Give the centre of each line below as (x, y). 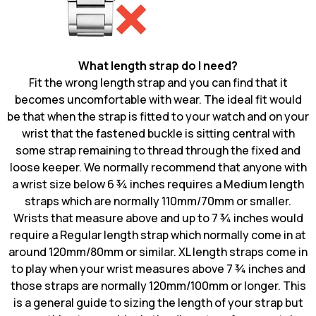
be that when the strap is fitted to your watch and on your (158, 116)
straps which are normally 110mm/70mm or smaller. (158, 201)
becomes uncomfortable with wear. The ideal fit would (158, 99)
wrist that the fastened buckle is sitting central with (158, 133)
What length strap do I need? (158, 66)
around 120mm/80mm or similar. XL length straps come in (158, 252)
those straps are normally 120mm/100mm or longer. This (158, 286)
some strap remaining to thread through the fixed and (158, 150)
